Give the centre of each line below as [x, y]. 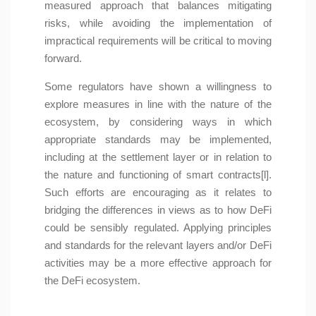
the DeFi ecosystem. [92, 280]
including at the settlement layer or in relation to [158, 157]
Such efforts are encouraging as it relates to [158, 192]
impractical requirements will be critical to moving [158, 40]
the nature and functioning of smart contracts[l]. [158, 174]
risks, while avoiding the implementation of [158, 23]
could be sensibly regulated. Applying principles [158, 227]
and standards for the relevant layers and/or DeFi [158, 245]
